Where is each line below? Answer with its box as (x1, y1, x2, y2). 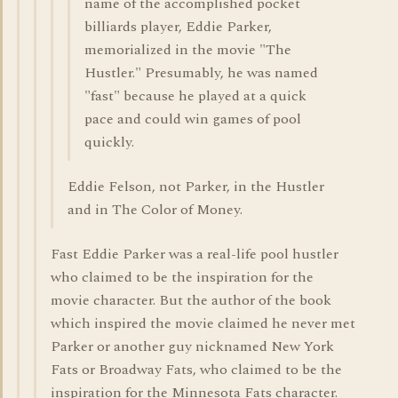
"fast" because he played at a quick (84, 85, 306, 107)
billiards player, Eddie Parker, (84, 16, 272, 37)
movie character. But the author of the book (51, 290, 331, 311)
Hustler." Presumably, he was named (84, 62, 318, 84)
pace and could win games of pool (84, 108, 301, 130)
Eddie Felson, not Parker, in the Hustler (68, 176, 324, 197)
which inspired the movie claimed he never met (51, 313, 355, 334)
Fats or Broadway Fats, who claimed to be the (51, 359, 342, 380)
